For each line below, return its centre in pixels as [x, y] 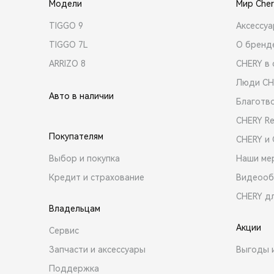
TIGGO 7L [68, 44]
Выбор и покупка [84, 158]
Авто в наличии [81, 96]
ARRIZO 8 [67, 63]
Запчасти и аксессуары [97, 249]
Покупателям [76, 136]
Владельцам [75, 208]
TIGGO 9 [66, 25]
